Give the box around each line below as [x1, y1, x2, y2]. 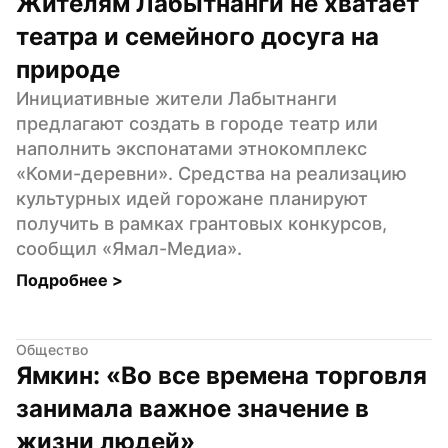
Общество [16, 340, 88, 358]
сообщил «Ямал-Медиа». [16, 237, 242, 259]
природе [16, 54, 120, 84]
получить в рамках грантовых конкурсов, [16, 212, 387, 234]
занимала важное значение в [16, 393, 369, 423]
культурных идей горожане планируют [16, 187, 368, 209]
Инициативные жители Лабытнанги [16, 87, 337, 109]
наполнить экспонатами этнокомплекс [16, 137, 367, 159]
